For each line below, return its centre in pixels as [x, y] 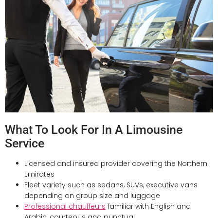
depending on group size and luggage [92, 196]
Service [25, 144]
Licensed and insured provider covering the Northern [116, 164]
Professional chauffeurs [65, 207]
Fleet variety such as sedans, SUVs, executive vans [111, 185]
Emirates [39, 174]
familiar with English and [148, 207]
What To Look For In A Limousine [94, 130]
